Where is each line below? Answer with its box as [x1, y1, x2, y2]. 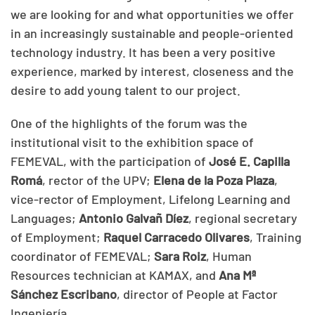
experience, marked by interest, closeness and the [11, 63, 294, 79]
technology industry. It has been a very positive [11, 44, 276, 60]
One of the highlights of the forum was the [11, 115, 247, 131]
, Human [206, 247, 252, 264]
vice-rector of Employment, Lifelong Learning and [11, 191, 290, 207]
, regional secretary [188, 210, 297, 226]
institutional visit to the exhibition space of [11, 134, 254, 150]
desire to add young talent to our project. [11, 82, 240, 98]
